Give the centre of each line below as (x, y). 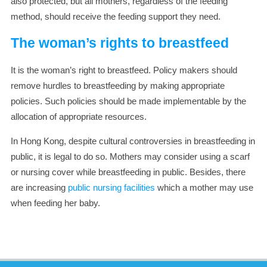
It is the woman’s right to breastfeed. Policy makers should (124, 70)
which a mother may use (204, 187)
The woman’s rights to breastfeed (120, 44)
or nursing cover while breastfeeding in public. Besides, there (128, 172)
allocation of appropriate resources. (79, 116)
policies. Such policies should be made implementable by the (128, 101)
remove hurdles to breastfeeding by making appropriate (118, 85)
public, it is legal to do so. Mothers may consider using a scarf (130, 156)
